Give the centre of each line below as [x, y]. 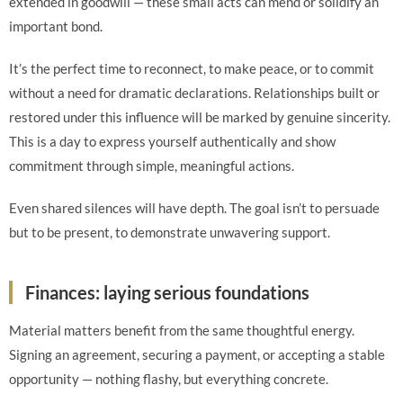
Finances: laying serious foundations [167, 292]
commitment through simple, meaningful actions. [152, 166]
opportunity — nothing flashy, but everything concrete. [169, 379]
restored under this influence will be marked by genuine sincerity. [200, 117]
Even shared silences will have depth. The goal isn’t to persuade [194, 208]
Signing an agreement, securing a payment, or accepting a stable [197, 354]
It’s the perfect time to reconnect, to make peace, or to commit [192, 68]
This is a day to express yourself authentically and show [172, 141]
